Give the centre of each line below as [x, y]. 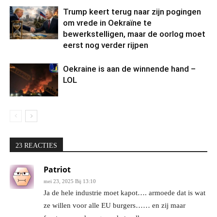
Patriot [57, 169]
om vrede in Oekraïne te [107, 23]
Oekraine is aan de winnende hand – [129, 69]
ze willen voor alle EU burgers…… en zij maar [115, 205]
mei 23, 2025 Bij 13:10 [70, 181]
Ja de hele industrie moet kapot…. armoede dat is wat [124, 193]
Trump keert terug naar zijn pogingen [132, 11]
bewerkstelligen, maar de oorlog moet [134, 34]
